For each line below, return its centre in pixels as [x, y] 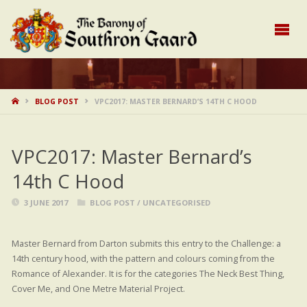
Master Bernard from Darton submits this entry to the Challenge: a [146, 243]
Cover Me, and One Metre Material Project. [98, 288]
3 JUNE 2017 [46, 203]
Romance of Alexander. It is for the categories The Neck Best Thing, [148, 273]
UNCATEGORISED [176, 203]
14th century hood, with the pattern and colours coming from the [143, 258]
